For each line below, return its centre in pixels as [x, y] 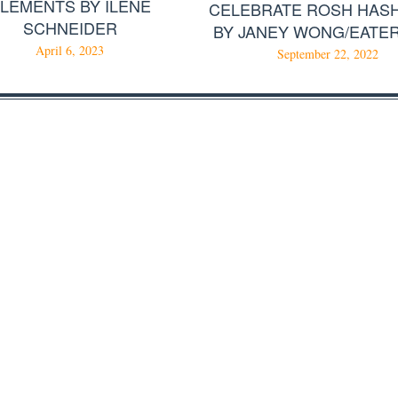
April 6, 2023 [70, 51]
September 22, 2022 [327, 53]
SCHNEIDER [70, 28]
